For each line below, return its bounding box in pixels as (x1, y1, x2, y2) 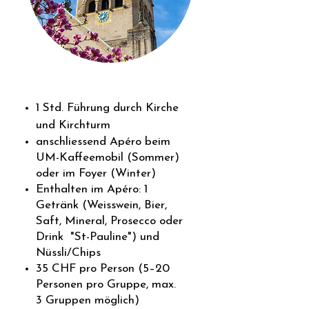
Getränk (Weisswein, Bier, (36, 199, 167, 211)
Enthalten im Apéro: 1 (36, 183, 148, 195)
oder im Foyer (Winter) (36, 168, 156, 179)
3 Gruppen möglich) (36, 295, 139, 306)
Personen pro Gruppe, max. (36, 279, 176, 290)
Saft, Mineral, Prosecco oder (36, 215, 183, 227)
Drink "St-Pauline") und (36, 231, 159, 243)
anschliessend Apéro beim (36, 136, 170, 148)
